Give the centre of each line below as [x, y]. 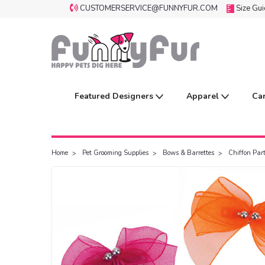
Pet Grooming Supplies [115, 153]
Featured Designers [115, 96]
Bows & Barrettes [188, 153]
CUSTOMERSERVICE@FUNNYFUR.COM [149, 8]
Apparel [204, 96]
